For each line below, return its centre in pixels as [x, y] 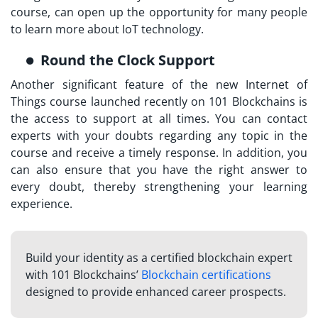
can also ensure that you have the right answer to [159, 170]
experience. [42, 204]
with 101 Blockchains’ [83, 275]
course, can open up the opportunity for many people [159, 12]
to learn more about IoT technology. [107, 29]
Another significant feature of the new [128, 85]
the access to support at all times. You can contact [159, 119]
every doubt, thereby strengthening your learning [159, 187]
